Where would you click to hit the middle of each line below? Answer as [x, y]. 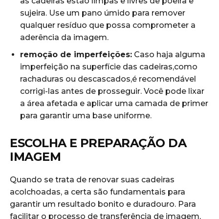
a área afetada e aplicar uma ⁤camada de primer [114, 104]
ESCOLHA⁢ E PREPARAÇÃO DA [98, 143]
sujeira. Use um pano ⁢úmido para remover [103, 13]
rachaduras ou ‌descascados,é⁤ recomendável [108, 79]
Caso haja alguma [169, 55]
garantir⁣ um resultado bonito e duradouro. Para [103, 204]
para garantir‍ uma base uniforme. [86, 116]
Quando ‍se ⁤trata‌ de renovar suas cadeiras [92, 180]
